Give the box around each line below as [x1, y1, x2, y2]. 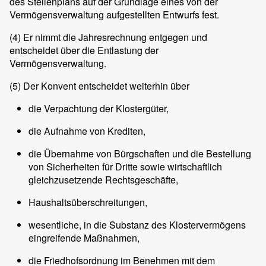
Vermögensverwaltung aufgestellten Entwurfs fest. [9, 8, 219, 22]
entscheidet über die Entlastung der [9, 43, 159, 58]
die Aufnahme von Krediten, [28, 124, 145, 138]
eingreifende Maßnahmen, [28, 231, 140, 245]
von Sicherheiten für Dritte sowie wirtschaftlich [28, 160, 222, 174]
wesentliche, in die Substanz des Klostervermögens [28, 218, 246, 232]
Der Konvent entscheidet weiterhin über [21, 79, 189, 93]
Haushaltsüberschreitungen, [28, 195, 147, 210]
